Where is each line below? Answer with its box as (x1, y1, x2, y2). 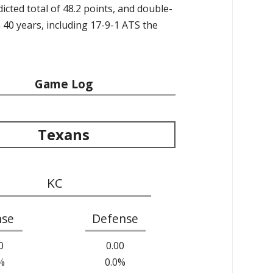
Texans (38, 124, 90, 144)
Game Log (35, 75, 93, 92)
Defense (92, 210, 139, 227)
